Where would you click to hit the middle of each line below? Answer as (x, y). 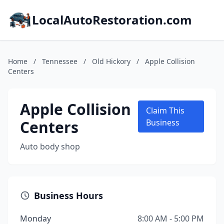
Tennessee (60, 61)
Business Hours (68, 195)
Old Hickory (111, 61)
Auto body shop (50, 146)
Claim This (165, 110)
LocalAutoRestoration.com (112, 20)
